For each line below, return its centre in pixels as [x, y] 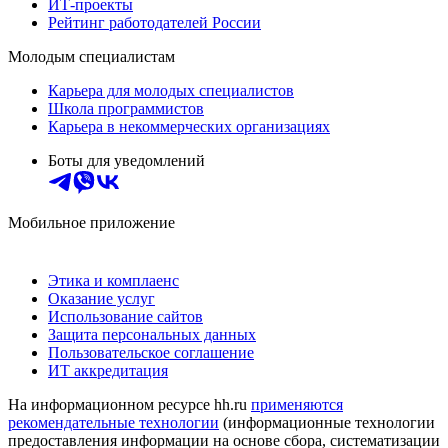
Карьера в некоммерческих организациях [189, 126]
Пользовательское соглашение [151, 352]
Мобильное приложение [91, 222]
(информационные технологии [327, 422]
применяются [297, 404]
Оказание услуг [101, 298]
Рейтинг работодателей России [154, 22]
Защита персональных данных [152, 334]
